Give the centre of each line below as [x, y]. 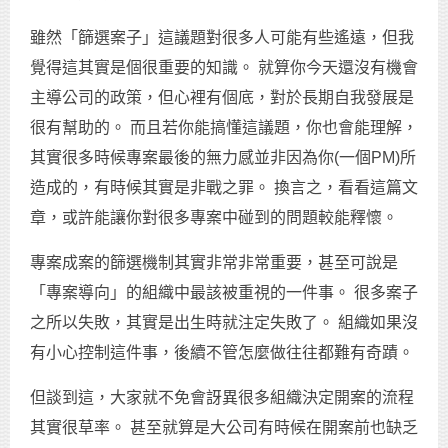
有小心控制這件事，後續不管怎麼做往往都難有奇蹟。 [222, 353]
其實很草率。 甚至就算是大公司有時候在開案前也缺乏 [224, 428]
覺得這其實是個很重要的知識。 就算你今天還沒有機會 [224, 68]
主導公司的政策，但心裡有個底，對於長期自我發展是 [222, 98]
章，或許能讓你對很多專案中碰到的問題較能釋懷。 [214, 218]
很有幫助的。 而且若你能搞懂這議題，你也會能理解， [224, 128]
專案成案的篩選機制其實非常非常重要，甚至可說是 [214, 263]
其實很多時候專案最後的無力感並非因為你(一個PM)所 [223, 158]
